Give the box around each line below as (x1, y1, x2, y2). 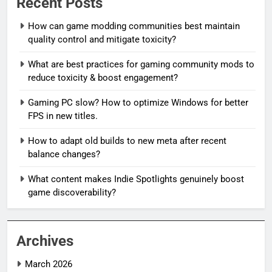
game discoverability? (28, 186, 116, 198)
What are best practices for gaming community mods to (28, 58, 254, 70)
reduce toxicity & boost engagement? (28, 72, 178, 83)
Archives (16, 232, 73, 250)
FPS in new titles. (28, 110, 98, 121)
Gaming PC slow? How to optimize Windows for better (28, 97, 248, 108)
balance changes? (28, 148, 100, 160)
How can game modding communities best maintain (28, 20, 240, 32)
